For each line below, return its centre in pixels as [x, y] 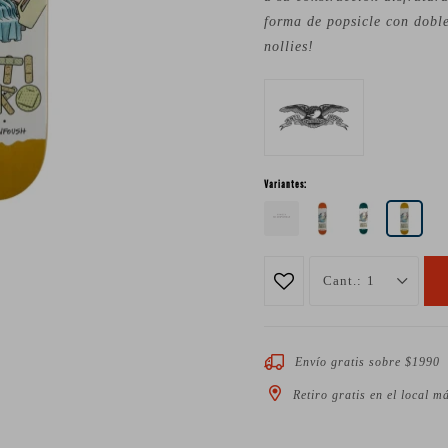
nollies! [289, 46]
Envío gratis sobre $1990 [367, 361]
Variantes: [285, 185]
